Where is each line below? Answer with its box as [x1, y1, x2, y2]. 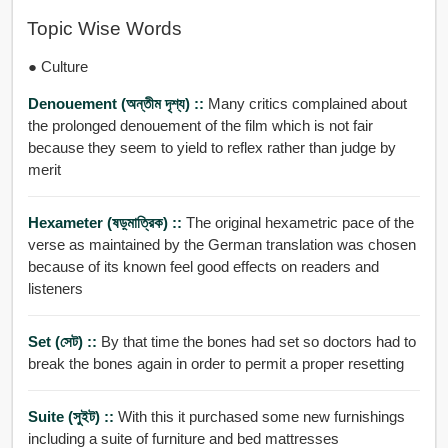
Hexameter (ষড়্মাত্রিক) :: [27, 213, 186, 231]
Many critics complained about [207, 94, 407, 112]
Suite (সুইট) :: [27, 407, 118, 425]
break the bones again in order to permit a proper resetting [27, 354, 404, 372]
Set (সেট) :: [27, 332, 101, 350]
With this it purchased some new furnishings [117, 407, 405, 425]
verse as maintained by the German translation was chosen [27, 235, 416, 253]
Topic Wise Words [26, 18, 182, 40]
